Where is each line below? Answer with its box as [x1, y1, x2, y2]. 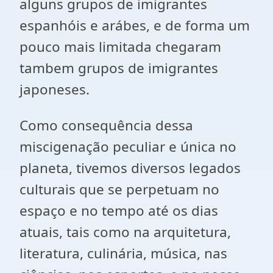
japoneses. [19, 80, 90, 99]
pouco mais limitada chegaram [19, 37, 221, 56]
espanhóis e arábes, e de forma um [19, 16, 250, 35]
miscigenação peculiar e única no [19, 137, 236, 156]
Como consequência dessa [19, 116, 193, 135]
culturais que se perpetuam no [19, 180, 219, 199]
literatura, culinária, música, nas [19, 244, 227, 263]
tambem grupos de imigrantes [19, 58, 218, 77]
